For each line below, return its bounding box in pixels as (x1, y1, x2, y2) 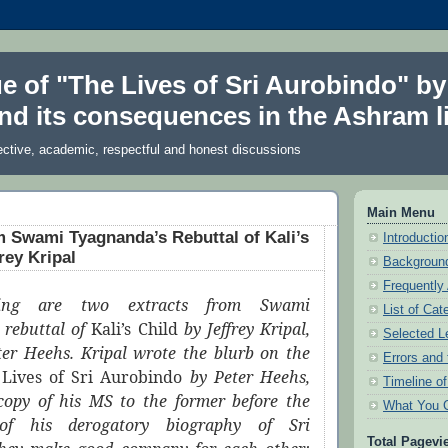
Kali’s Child (91, 318, 178, 341)
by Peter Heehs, (182, 366, 311, 389)
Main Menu (367, 206, 435, 221)
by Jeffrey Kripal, (177, 318, 311, 341)
